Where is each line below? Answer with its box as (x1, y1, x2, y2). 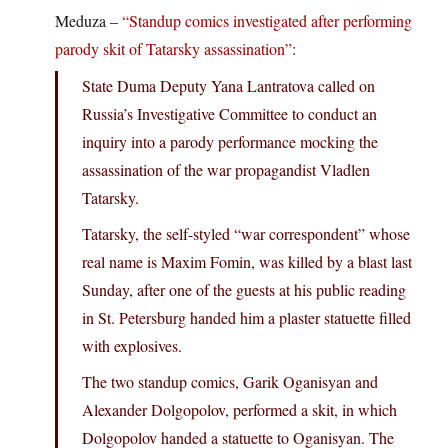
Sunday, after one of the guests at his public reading (82, 279, 406, 301)
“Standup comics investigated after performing (122, 10, 412, 32)
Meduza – (55, 10, 122, 32)
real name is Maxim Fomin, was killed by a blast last (82, 251, 412, 273)
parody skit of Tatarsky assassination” (55, 38, 292, 60)
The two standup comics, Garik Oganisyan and (82, 371, 378, 393)
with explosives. (82, 335, 182, 357)
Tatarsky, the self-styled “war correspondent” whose (82, 223, 410, 245)
